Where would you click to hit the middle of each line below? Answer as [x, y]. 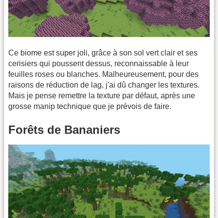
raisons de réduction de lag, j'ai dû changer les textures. [104, 85]
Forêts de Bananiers [64, 129]
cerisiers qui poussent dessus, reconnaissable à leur [99, 64]
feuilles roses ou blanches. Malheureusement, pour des [103, 74]
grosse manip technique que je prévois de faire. [90, 107]
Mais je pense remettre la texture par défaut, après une [102, 96]
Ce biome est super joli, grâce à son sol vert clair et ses [103, 53]
